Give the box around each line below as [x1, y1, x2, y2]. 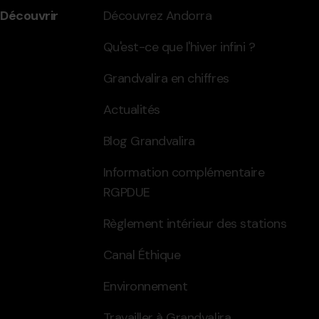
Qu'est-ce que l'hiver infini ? [103, 38, 256, 56]
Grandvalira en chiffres [103, 69, 229, 87]
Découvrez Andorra [103, 6, 212, 24]
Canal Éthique [103, 246, 181, 263]
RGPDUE [103, 183, 150, 201]
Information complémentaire [103, 163, 265, 181]
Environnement [103, 277, 188, 295]
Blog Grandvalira [103, 132, 195, 150]
